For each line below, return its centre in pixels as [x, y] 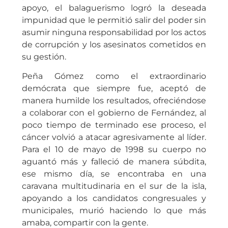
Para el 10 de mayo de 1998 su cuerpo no [114, 150]
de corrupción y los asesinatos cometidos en [114, 44]
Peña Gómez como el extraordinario [114, 76]
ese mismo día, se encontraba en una [114, 174]
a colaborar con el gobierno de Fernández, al [114, 113]
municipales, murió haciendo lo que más [114, 211]
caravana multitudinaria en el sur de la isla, [114, 186]
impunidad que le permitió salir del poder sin [114, 20]
